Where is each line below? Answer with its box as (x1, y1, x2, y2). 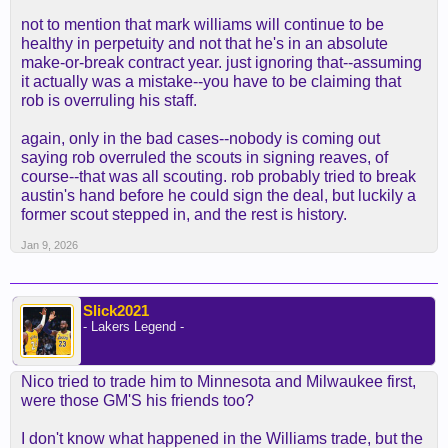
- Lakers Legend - (83, 319, 184, 334)
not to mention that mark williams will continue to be (21, 16, 384, 33)
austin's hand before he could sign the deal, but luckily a (21, 187, 416, 204)
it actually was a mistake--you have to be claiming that (21, 73, 401, 90)
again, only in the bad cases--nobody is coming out (21, 130, 380, 147)
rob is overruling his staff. (21, 92, 197, 109)
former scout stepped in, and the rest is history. (21, 206, 347, 223)
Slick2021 (83, 302, 149, 319)
